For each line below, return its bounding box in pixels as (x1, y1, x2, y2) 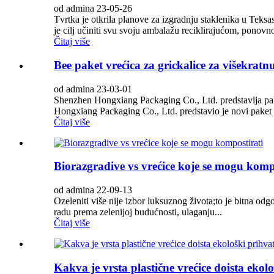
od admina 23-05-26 (54, 3, 132, 14)
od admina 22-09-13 (54, 185, 132, 196)
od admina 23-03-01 (54, 83, 132, 94)
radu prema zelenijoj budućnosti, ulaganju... (54, 207, 222, 218)
